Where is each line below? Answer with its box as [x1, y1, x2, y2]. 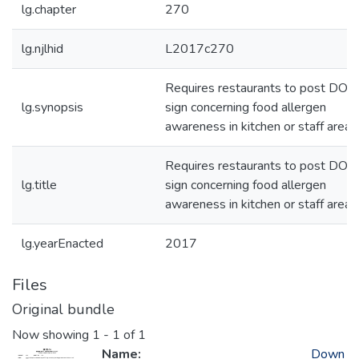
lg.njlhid [22, 40, 63, 58]
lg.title [22, 176, 57, 194]
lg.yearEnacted [22, 235, 103, 252]
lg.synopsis [22, 99, 83, 116]
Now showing [12, 326, 92, 345]
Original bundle [12, 300, 115, 319]
